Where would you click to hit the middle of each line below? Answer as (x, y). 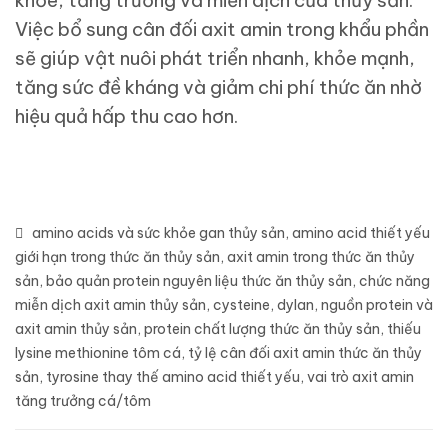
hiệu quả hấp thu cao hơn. (126, 116)
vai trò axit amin (360, 377)
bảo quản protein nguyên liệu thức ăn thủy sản (199, 281)
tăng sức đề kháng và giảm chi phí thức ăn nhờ (218, 87)
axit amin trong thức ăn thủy (321, 257)
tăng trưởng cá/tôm (83, 401)
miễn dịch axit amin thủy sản (110, 305)
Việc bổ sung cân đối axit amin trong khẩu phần (222, 29)
